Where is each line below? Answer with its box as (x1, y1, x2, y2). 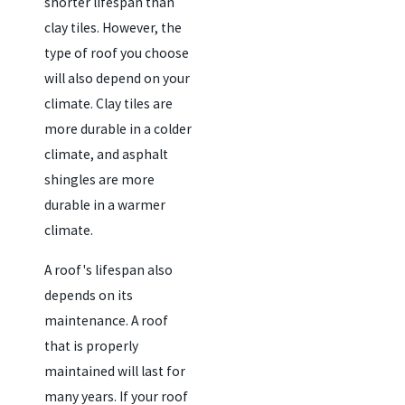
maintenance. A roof (43, 311, 168, 329)
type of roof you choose (43, 44, 189, 62)
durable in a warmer (43, 196, 165, 214)
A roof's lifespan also (43, 260, 173, 278)
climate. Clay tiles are (43, 95, 173, 113)
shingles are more (43, 171, 155, 189)
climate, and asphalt (43, 146, 168, 164)
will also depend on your (43, 70, 190, 88)
